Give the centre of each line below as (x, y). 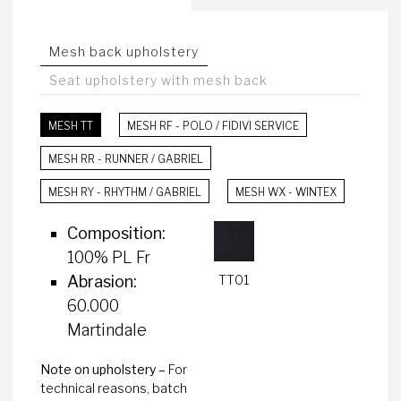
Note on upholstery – (104, 370)
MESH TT (71, 126)
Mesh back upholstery (124, 52)
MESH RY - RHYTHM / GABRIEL (125, 192)
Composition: (116, 234)
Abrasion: (102, 282)
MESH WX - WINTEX (286, 192)
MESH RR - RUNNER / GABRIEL (126, 159)
